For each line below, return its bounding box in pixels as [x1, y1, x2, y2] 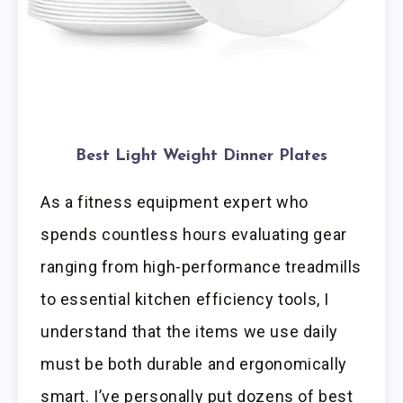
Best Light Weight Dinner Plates [76, 148, 327, 166]
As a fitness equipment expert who [40, 193, 309, 212]
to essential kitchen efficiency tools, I [40, 290, 330, 309]
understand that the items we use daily [40, 322, 338, 342]
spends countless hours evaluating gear [40, 225, 347, 245]
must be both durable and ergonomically [40, 354, 347, 374]
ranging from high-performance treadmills [40, 257, 363, 277]
